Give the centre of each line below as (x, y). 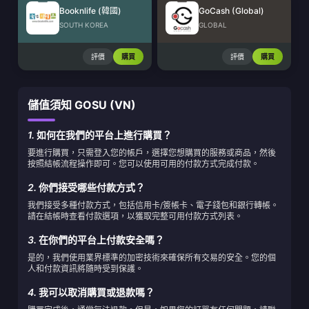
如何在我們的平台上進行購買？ (103, 135)
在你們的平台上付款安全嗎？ (100, 240)
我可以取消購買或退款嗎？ (96, 292)
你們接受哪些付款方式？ (91, 187)
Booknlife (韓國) (90, 11)
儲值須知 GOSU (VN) (82, 105)
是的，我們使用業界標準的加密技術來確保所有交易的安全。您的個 (152, 258)
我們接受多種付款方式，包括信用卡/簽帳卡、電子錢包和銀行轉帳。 (153, 205)
